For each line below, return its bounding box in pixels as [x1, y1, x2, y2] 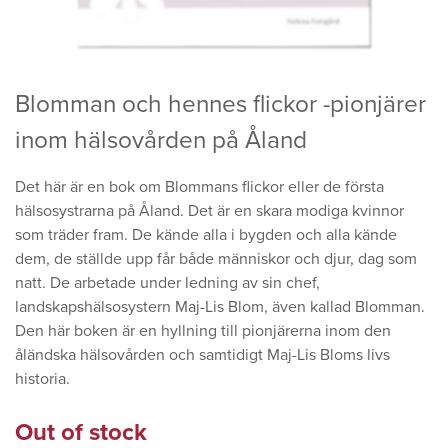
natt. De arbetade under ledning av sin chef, [15, 273, 320, 294]
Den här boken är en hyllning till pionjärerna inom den [15, 321, 391, 342]
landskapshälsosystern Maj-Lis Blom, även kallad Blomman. [15, 297, 425, 318]
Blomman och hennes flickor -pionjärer [15, 89, 426, 119]
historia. [15, 369, 70, 390]
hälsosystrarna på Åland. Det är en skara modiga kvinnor [15, 201, 404, 222]
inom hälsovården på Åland [15, 125, 307, 155]
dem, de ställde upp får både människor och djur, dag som [15, 249, 417, 270]
